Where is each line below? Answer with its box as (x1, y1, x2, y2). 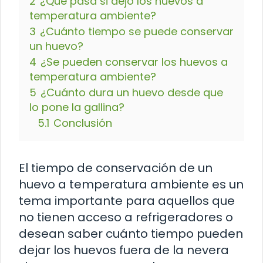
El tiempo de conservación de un (19, 160, 213, 177)
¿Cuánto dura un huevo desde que (41, 85, 223, 100)
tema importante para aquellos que (19, 193, 235, 210)
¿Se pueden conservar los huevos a (41, 55, 228, 70)
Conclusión (53, 116, 112, 131)
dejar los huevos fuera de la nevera (19, 242, 229, 259)
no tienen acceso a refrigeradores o (19, 209, 233, 226)
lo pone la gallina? (29, 100, 124, 115)
